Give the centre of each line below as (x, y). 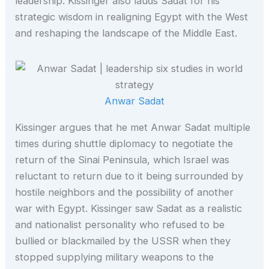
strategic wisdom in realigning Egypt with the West (132, 17)
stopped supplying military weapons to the (115, 257)
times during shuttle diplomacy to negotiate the (124, 143)
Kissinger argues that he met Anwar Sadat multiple (133, 127)
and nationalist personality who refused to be (120, 224)
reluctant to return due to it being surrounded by (129, 176)
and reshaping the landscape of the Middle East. (126, 33)
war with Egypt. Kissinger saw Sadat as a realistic (129, 208)
